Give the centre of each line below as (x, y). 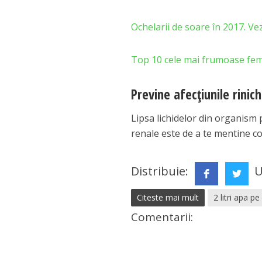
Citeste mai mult (168, 197)
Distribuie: (161, 171)
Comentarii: (162, 217)
